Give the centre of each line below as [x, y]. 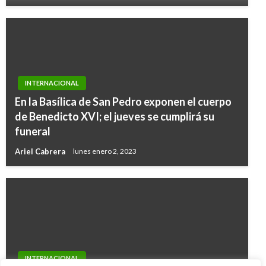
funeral [33, 131]
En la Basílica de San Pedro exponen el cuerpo [123, 102]
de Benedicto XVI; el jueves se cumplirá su [115, 116]
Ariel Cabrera [41, 151]
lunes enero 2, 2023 [105, 151]
